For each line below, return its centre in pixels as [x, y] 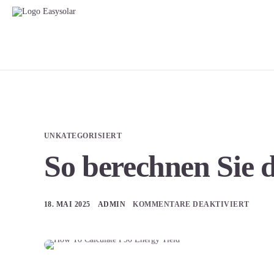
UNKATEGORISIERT [83, 136]
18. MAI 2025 [67, 204]
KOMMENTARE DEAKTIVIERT [191, 204]
